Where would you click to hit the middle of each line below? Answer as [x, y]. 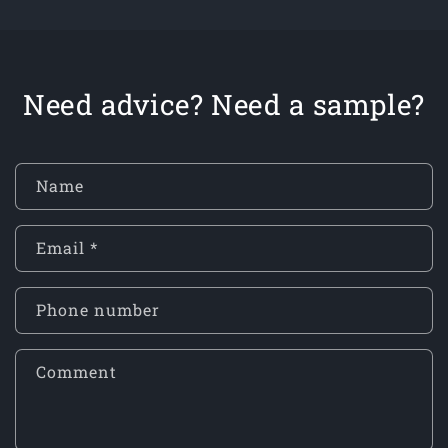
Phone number [98, 310]
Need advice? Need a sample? [223, 105]
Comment [76, 372]
